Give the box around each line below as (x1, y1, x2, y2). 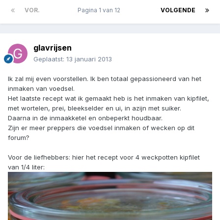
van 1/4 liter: (8, 163, 45, 171)
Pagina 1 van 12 (77, 6, 123, 14)
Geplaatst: (33, 55, 66, 63)
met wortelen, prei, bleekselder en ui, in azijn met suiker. (8, 104, 181, 112)
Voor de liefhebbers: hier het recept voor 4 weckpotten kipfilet (8, 153, 200, 162)
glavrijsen (33, 43, 72, 53)
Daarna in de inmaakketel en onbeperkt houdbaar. (8, 114, 163, 122)
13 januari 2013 (66, 55, 112, 63)
